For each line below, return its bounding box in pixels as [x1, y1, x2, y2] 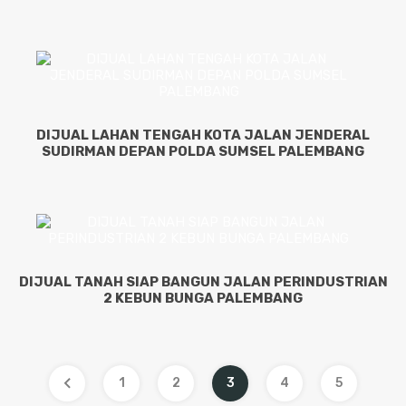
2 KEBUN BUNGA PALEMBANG [103, 290, 303, 307]
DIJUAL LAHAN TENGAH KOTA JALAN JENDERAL [36, 127, 370, 144]
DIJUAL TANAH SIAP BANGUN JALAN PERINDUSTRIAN [18, 274, 388, 291]
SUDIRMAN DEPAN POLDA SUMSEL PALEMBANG [42, 143, 364, 160]
